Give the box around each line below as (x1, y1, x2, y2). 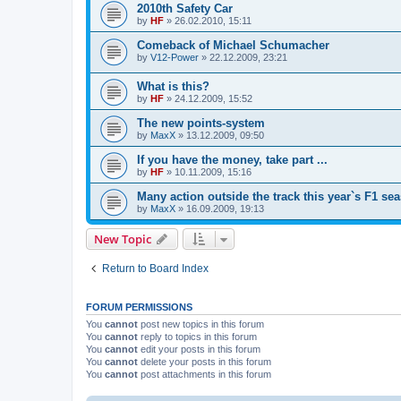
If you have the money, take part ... (137, 153, 328, 167)
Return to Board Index (102, 262, 209, 276)
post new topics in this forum (138, 319, 264, 330)
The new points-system (137, 116, 265, 131)
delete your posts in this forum (138, 356, 271, 368)
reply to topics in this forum (138, 331, 257, 343)
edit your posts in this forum (138, 344, 260, 355)
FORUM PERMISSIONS (86, 302, 192, 313)
